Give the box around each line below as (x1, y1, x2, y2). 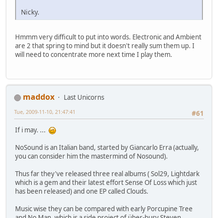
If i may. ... (15, 126, 49, 135)
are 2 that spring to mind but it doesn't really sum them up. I (15, 41, 195, 50)
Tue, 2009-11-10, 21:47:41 (14, 108, 75, 116)
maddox (23, 91, 54, 103)
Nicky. (21, 7, 39, 17)
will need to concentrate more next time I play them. (15, 50, 172, 59)
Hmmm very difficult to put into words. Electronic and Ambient (15, 32, 201, 41)
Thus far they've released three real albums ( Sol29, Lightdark (15, 169, 200, 179)
